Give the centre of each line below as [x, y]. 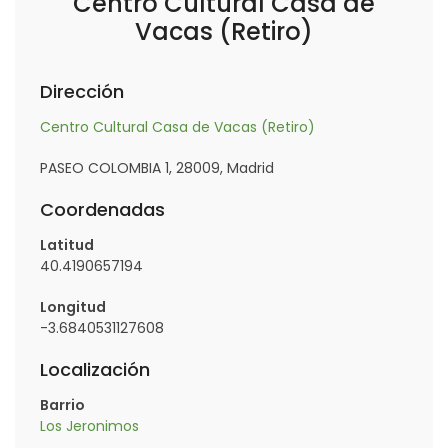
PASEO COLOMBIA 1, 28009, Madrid [157, 167]
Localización [95, 369]
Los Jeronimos [89, 425]
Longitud [73, 306]
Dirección [82, 91]
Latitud [67, 244]
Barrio [62, 404]
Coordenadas [102, 209]
